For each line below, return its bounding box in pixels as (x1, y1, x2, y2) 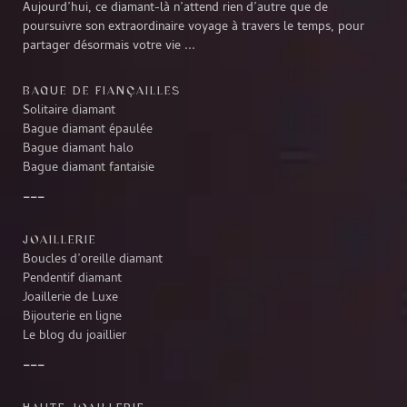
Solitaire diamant (23, 100, 115, 121)
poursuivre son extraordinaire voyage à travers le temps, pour (23, 16, 364, 37)
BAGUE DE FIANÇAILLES (23, 82, 181, 97)
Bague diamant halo (23, 138, 134, 159)
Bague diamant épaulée (23, 119, 153, 140)
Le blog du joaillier (23, 325, 126, 346)
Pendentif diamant (23, 268, 122, 289)
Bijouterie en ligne (23, 306, 122, 327)
